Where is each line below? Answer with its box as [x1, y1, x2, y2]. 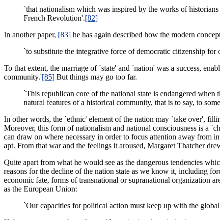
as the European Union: [4, 185, 77, 193]
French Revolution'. [24, 14, 85, 23]
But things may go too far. [55, 73, 137, 82]
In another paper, [4, 30, 58, 39]
